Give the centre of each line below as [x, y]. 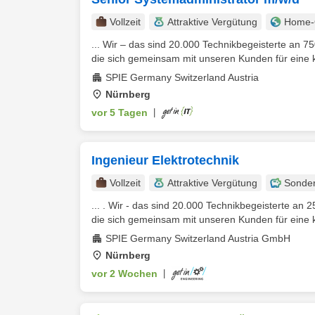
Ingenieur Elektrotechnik [165, 160]
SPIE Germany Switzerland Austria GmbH [198, 238]
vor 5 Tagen [120, 112]
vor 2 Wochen [124, 274]
